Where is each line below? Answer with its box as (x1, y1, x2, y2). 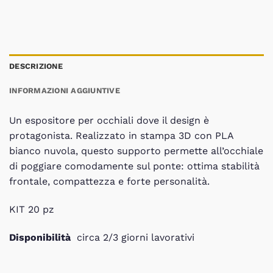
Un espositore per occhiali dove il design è (9, 115, 209, 127)
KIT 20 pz (9, 203, 54, 215)
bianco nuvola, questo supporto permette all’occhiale (9, 145, 263, 157)
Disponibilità (9, 231, 74, 243)
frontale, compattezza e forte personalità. (9, 175, 210, 188)
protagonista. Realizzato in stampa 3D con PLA (9, 130, 233, 142)
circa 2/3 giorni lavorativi (74, 231, 194, 243)
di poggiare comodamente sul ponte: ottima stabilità (9, 160, 260, 172)
